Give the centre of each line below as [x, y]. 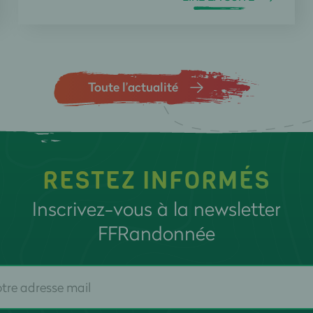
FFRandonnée [156, 233]
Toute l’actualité [133, 86]
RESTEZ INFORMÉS [156, 180]
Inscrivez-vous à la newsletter [156, 208]
